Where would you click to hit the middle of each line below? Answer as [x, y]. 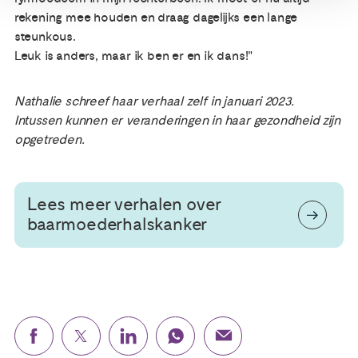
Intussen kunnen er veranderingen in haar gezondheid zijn [177, 120]
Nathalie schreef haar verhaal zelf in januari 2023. [154, 101]
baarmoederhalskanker [117, 225]
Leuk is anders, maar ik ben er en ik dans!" [133, 56]
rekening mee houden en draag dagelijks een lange [156, 18]
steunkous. [45, 37]
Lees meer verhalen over [124, 205]
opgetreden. [49, 139]
